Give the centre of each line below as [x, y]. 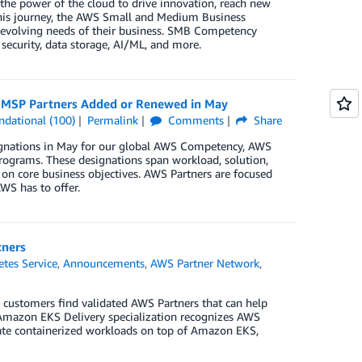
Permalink [112, 120]
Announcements [104, 263]
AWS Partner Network [205, 263]
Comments [194, 120]
